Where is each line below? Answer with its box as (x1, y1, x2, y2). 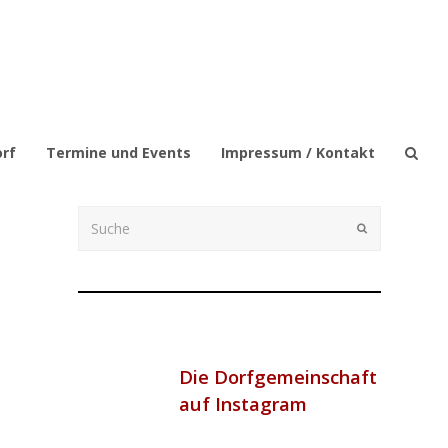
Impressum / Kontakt (221, 143, 375, 162)
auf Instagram (179, 390, 308, 416)
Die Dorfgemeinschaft (179, 363, 378, 389)
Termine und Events (46, 143, 191, 162)
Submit (365, 219, 404, 235)
